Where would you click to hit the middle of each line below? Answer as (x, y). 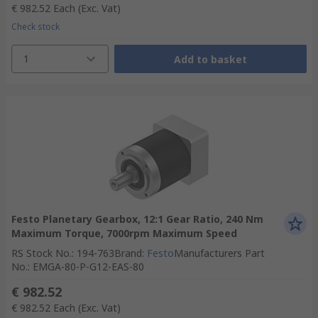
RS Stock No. (42, 253)
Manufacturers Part (219, 253)
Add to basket (210, 59)
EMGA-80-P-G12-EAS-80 (88, 267)
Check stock (35, 27)
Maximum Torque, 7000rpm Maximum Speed (124, 233)
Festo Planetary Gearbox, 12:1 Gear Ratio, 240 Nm (137, 219)
